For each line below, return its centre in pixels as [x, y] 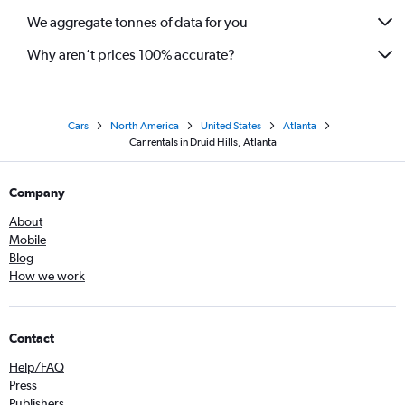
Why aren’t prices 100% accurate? [131, 54]
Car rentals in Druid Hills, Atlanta [202, 142]
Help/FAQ [37, 367]
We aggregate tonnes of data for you [137, 22]
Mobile [28, 240]
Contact [32, 338]
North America [144, 126]
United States [231, 126]
